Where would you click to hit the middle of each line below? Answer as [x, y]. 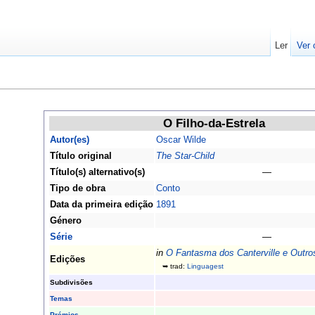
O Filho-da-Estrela [214, 123]
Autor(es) [70, 139]
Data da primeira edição [102, 204]
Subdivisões [71, 282]
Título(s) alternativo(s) [97, 172]
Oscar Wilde [181, 139]
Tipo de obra [78, 188]
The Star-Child [185, 155]
